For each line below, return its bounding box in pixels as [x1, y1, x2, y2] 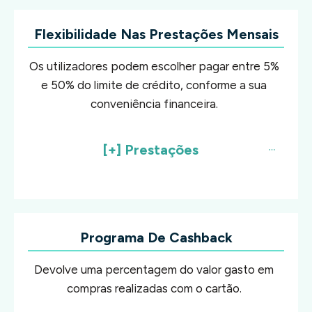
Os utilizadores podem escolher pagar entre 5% [29, 58, 279, 73]
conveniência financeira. [90, 96, 218, 111]
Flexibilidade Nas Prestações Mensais [33, 25, 279, 42]
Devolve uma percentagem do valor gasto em [34, 262, 274, 276]
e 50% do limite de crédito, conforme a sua [41, 77, 267, 92]
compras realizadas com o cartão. [66, 281, 242, 295]
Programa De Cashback [79, 228, 233, 246]
